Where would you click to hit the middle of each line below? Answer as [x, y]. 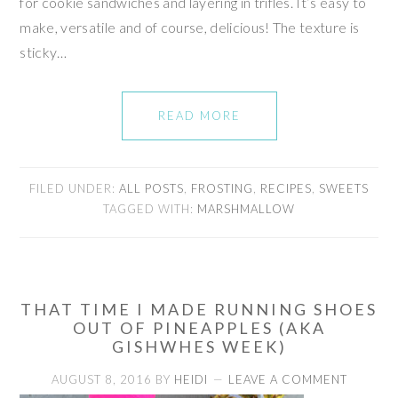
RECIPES [286, 188]
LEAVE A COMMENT [287, 379]
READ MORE [199, 115]
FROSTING [222, 188]
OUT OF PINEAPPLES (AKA [199, 327]
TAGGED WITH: [150, 208]
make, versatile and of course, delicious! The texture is [190, 27]
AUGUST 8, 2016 [101, 379]
